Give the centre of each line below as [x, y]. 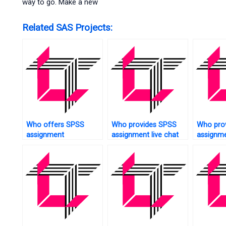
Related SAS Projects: [67, 27]
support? [126, 145]
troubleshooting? [54, 145]
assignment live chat [145, 135]
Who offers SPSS [55, 125]
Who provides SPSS [144, 125]
